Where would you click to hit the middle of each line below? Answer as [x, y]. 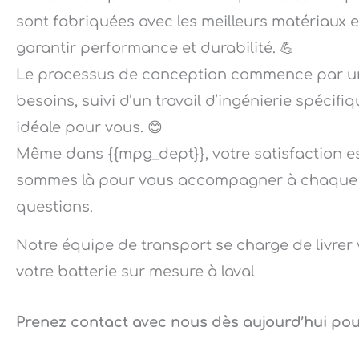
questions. [54, 206]
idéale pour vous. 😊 [89, 127]
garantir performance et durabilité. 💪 [155, 48]
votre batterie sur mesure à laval [135, 271]
